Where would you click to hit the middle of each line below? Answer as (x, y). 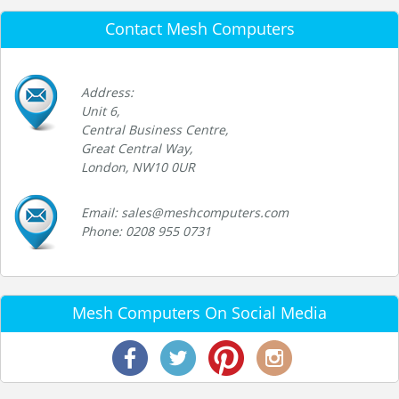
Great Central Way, (137, 148)
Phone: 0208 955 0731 (146, 231)
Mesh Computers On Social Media (199, 312)
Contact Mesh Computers (199, 28)
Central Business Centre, (155, 129)
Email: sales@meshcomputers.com (185, 212)
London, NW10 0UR (138, 167)
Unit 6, (100, 110)
